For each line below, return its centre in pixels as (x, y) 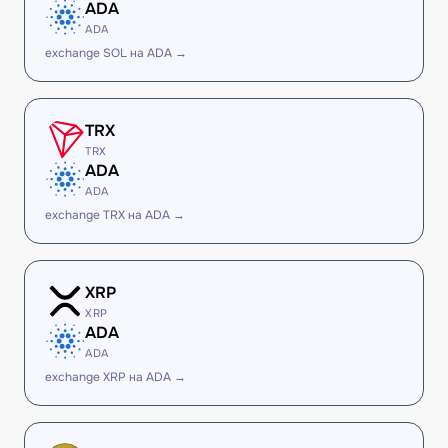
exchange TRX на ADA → (115, 215)
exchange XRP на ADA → (115, 377)
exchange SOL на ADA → (116, 53)
